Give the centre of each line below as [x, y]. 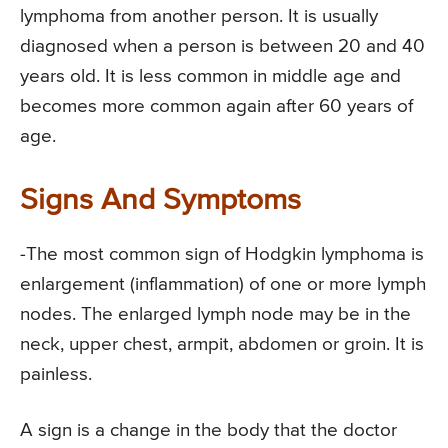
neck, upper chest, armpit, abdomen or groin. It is [222, 345]
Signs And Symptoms [160, 201]
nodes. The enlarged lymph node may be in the [215, 315]
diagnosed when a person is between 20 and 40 [222, 47]
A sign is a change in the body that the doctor [208, 431]
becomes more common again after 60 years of [216, 107]
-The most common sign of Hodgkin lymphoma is [222, 255]
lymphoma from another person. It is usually [199, 17]
